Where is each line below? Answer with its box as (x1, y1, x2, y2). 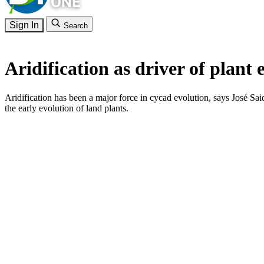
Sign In (9, 20, 39, 30)
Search (64, 21, 88, 30)
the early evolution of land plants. (5, 103, 128, 113)
